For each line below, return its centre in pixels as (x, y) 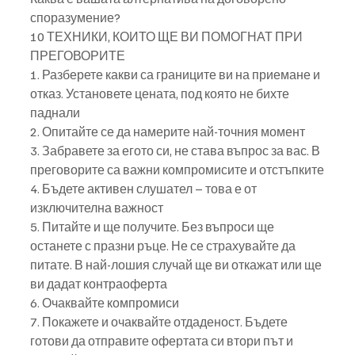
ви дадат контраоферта (99, 283)
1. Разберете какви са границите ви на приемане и (176, 74)
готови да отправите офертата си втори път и (163, 340)
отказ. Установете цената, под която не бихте (161, 93)
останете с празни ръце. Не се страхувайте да (163, 245)
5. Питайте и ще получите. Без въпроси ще (153, 226)
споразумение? (75, 17)
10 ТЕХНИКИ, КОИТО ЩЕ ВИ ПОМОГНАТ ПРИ (168, 36)
